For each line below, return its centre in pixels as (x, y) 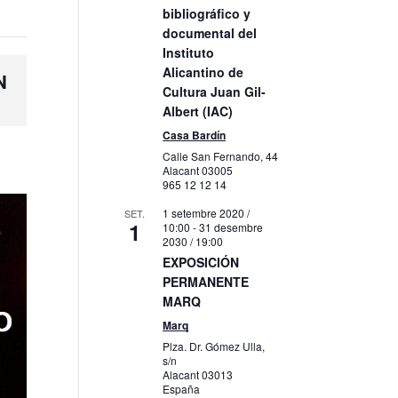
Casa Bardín (195, 135)
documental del (210, 33)
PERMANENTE (206, 282)
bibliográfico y (207, 13)
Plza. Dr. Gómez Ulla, (214, 346)
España (182, 389)
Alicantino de (203, 72)
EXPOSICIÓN (201, 262)
